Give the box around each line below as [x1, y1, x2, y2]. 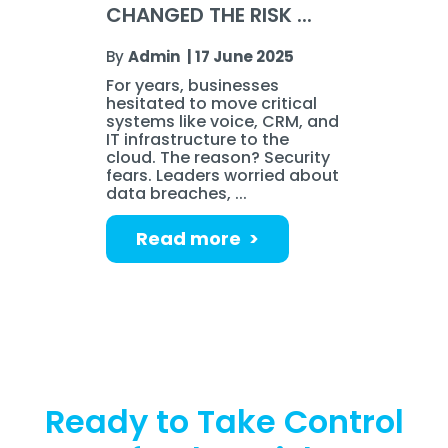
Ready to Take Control [44, 398, 404, 444]
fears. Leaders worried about [106, 163, 340, 187]
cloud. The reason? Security [106, 145, 331, 169]
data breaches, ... [106, 181, 248, 205]
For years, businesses [106, 73, 280, 97]
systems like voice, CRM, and [106, 109, 340, 133]
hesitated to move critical [106, 91, 318, 115]
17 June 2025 [195, 45, 295, 67]
